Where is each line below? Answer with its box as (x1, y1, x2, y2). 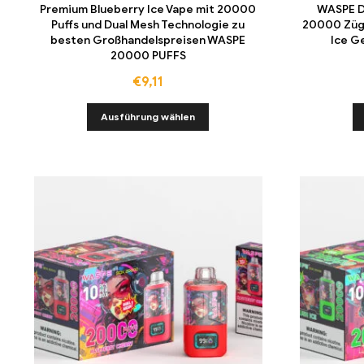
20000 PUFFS (110, 48, 186, 63)
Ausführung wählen (101, 110, 196, 123)
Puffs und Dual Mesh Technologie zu (51, 17, 245, 32)
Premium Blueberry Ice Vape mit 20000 (40, 2, 257, 16)
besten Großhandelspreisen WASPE (50, 32, 246, 47)
